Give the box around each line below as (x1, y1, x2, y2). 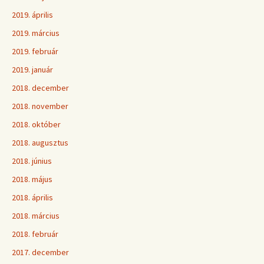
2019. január (12, 64, 53, 75)
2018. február (12, 229, 58, 239)
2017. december (12, 247, 69, 258)
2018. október (12, 119, 61, 130)
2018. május (12, 174, 52, 184)
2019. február (12, 46, 58, 57)
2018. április (12, 192, 53, 203)
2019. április (12, 9, 53, 20)
